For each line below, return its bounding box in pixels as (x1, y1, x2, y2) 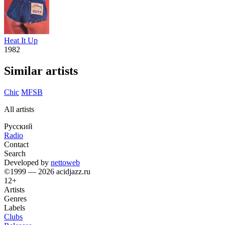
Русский (4, 122, 33, 131)
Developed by (4, 158, 51, 167)
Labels (4, 203, 25, 212)
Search (4, 149, 26, 158)
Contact (4, 140, 29, 149)
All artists (4, 104, 34, 114)
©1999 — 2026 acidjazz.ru (4, 167, 90, 176)
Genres (4, 194, 27, 203)
